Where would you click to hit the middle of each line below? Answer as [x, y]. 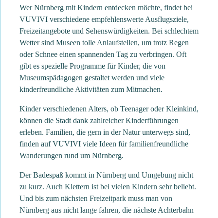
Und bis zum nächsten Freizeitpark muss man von [96, 199]
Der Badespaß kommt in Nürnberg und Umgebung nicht [106, 175]
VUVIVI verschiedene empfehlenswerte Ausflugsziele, [104, 19]
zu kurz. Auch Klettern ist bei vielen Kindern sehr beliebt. [108, 187]
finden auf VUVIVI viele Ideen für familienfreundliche [104, 144]
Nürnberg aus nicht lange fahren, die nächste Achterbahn [107, 210]
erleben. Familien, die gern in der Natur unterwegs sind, [105, 132]
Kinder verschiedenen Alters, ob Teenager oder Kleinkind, [109, 109]
